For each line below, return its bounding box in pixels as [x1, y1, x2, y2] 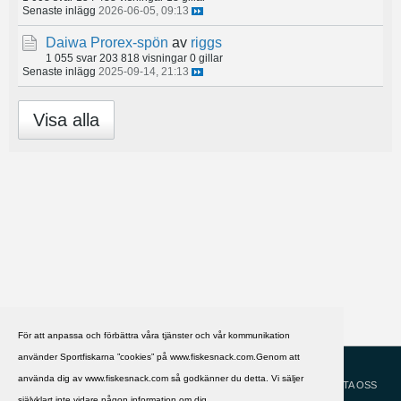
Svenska [22, 362, 78, 377]
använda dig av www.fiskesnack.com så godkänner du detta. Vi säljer [18, 372, 303, 383]
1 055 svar [46, 52, 97, 64]
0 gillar [190, 52, 223, 64]
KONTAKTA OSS [303, 380, 377, 390]
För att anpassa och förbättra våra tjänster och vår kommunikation [18, 329, 290, 340]
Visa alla [33, 110, 99, 131]
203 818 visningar [99, 52, 187, 64]
